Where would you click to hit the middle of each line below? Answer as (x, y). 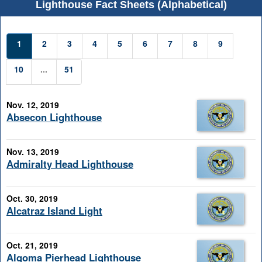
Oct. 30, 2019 (32, 199)
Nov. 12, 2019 (33, 105)
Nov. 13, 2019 (33, 152)
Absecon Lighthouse (54, 117)
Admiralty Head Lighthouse (70, 164)
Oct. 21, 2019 (32, 245)
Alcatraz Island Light (54, 211)
